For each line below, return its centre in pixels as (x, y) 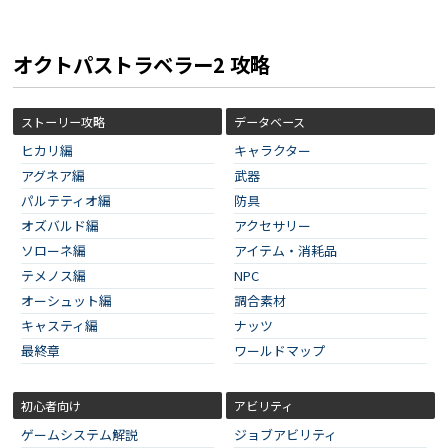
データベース (269, 122)
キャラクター (272, 151)
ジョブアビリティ (285, 435)
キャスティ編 (59, 326)
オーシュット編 (66, 301)
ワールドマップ (279, 351)
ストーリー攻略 (63, 122)
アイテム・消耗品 (285, 251)
